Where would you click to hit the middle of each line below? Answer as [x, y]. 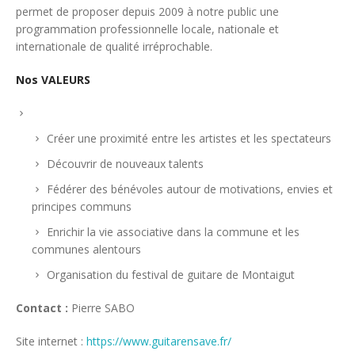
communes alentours [86, 250]
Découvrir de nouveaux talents [125, 164]
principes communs [81, 207]
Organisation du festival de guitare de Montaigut [170, 275]
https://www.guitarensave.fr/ [158, 342]
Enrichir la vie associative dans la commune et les [173, 232]
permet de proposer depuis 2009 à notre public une [147, 12]
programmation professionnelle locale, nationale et [147, 29]
